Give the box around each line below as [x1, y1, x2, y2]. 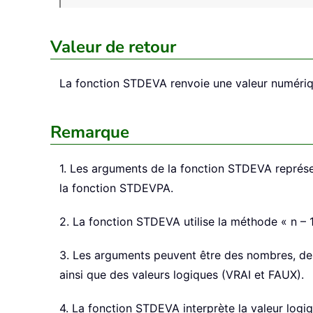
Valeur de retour [50, 36, 176, 59]
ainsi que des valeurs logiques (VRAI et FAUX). [59, 268, 304, 282]
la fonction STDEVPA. [59, 181, 173, 196]
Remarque [50, 121, 129, 144]
